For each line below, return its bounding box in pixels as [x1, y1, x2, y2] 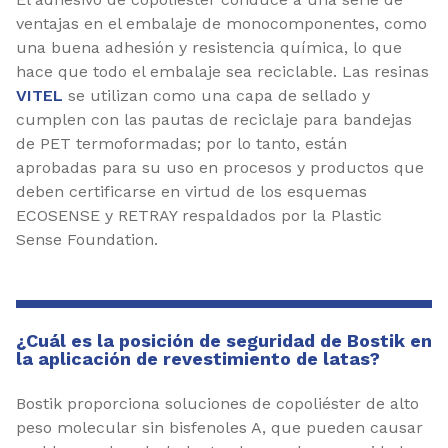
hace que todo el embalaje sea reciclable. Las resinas [16, 61, 429, 81]
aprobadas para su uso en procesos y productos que [16, 157, 424, 177]
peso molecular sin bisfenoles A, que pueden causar [16, 417, 423, 437]
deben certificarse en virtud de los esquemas [16, 181, 367, 201]
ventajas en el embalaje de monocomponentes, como [16, 13, 427, 33]
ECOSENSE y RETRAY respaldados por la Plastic [16, 205, 382, 225]
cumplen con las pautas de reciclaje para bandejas [16, 109, 412, 129]
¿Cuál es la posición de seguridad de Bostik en [16, 329, 432, 351]
